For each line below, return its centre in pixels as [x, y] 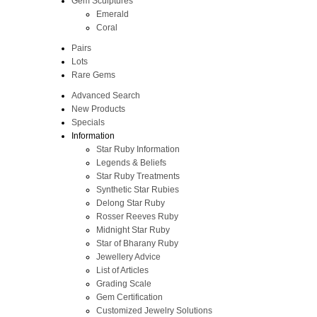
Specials [88, 122]
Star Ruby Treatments [138, 176]
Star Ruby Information [138, 149]
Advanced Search [105, 95]
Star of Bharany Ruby [137, 243]
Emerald [112, 14]
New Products [98, 109]
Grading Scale [123, 283]
